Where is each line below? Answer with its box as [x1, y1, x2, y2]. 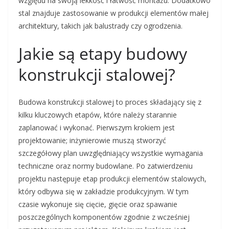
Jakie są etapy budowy [18, 42, 187, 65]
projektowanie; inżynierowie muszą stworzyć [18, 135, 166, 146]
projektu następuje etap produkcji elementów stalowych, [18, 174, 207, 184]
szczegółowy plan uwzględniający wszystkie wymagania [18, 148, 203, 158]
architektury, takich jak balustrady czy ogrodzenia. [18, 21, 182, 31]
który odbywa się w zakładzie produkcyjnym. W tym [18, 187, 189, 197]
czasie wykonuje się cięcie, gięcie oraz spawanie [18, 199, 177, 210]
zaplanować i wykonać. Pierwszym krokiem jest [18, 123, 175, 133]
